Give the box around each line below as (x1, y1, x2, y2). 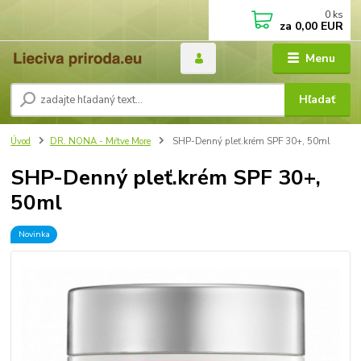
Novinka (18, 228, 50, 241)
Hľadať (299, 92, 336, 108)
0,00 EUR (292, 19, 344, 34)
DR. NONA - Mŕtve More (50, 135, 151, 147)
